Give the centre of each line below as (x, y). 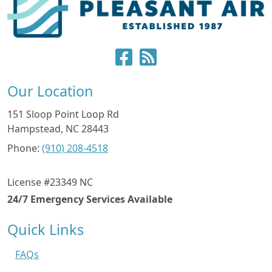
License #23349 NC (50, 182)
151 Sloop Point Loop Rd (63, 114)
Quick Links (46, 230)
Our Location (50, 91)
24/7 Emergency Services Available (90, 199)
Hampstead (34, 129)
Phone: (25, 148)
